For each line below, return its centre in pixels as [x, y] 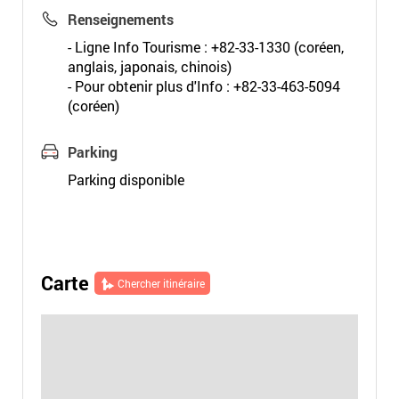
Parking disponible [126, 179]
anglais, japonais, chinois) [149, 66]
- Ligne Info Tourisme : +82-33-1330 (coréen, [205, 47]
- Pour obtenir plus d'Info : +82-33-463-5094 [204, 86]
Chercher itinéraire [161, 283]
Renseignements [120, 19]
